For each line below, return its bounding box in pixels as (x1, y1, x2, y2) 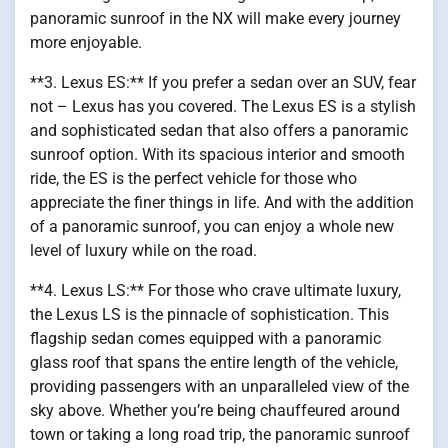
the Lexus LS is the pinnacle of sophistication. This (30, 305, 389, 325)
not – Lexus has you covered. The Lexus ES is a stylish (30, 97, 416, 117)
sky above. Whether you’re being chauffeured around (30, 401, 400, 421)
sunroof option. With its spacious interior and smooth (30, 145, 405, 165)
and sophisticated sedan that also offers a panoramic (30, 121, 408, 141)
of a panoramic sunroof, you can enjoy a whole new (30, 217, 394, 237)
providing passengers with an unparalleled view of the (30, 377, 409, 397)
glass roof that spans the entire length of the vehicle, (30, 353, 398, 373)
